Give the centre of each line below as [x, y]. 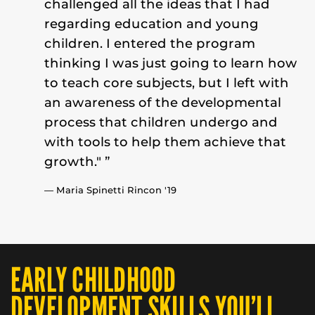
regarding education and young [152, 23]
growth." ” [78, 161]
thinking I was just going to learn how [171, 63]
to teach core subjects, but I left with [167, 82]
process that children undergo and [161, 122]
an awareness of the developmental [163, 102]
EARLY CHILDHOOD [94, 280]
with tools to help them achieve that [166, 141]
